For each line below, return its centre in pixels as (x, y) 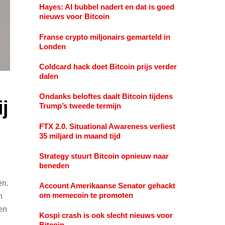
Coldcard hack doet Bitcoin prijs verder (108, 67)
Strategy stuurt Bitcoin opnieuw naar (104, 156)
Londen (52, 46)
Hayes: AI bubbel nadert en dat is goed (106, 7)
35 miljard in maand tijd (80, 136)
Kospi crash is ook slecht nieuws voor (106, 215)
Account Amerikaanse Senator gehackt (107, 186)
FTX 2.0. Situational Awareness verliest (107, 126)
